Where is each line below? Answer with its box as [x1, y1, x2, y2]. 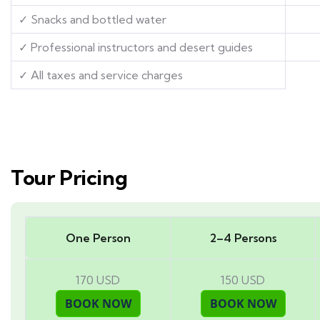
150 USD [221, 272, 265, 287]
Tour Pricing [11, 164, 128, 190]
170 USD [76, 272, 120, 287]
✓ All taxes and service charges [19, 67, 183, 82]
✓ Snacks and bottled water [19, 11, 166, 26]
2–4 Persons [209, 230, 276, 245]
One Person [65, 230, 131, 245]
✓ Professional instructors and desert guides [19, 39, 253, 54]
